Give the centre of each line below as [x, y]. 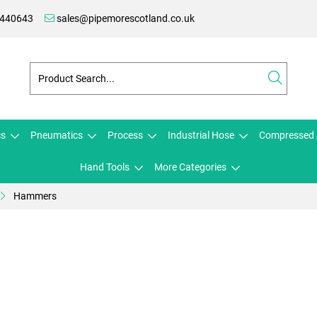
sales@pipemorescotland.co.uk [125, 18]
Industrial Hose [201, 135]
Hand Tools [105, 167]
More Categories [190, 167]
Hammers [35, 196]
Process [125, 135]
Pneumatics [57, 135]
